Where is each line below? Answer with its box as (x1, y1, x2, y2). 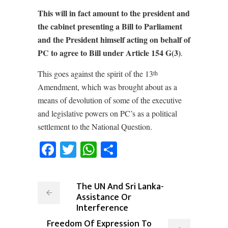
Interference (76, 201, 128, 216)
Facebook (56, 138, 128, 160)
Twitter (76, 138, 134, 160)
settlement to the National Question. (38, 121, 152, 132)
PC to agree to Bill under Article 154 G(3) (38, 47, 181, 59)
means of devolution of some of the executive (38, 95, 182, 105)
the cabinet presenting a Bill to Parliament (38, 20, 182, 32)
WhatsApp (97, 138, 179, 160)
